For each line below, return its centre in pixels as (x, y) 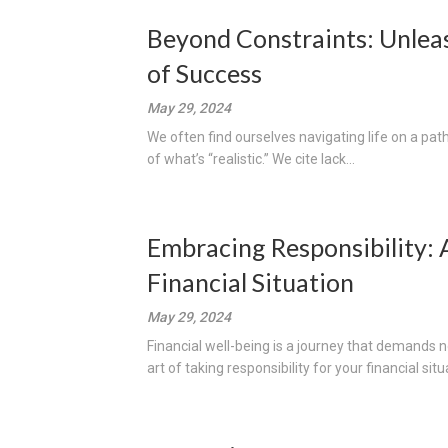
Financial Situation (250, 282)
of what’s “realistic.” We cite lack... (251, 159)
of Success (204, 73)
